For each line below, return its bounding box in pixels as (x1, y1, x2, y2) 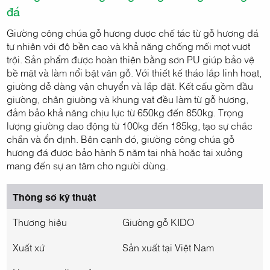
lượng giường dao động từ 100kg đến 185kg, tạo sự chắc (7, 118, 253, 132)
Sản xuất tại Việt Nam (122, 240, 215, 254)
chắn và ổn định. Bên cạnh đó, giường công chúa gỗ (7, 131, 235, 145)
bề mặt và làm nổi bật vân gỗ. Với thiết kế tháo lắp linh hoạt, (7, 65, 262, 79)
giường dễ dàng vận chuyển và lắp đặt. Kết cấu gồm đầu (7, 78, 254, 92)
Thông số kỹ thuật (13, 189, 96, 203)
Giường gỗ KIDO (122, 215, 195, 228)
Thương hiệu (13, 215, 67, 228)
